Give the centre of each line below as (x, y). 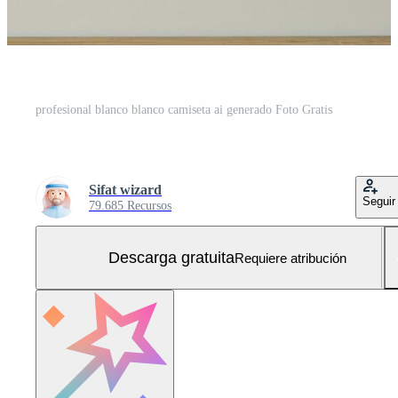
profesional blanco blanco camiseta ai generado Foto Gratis (184, 110)
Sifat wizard (125, 190)
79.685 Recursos (130, 206)
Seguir (379, 202)
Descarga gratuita (171, 257)
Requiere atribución (291, 258)
